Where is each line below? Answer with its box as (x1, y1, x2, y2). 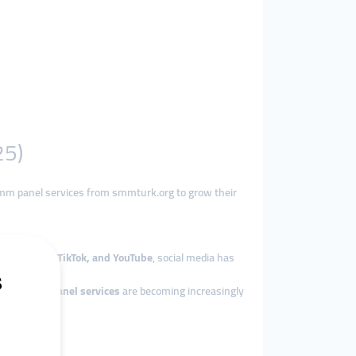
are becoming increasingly (120, 281, 244, 301)
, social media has (153, 247, 234, 268)
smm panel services (24, 281, 120, 301)
